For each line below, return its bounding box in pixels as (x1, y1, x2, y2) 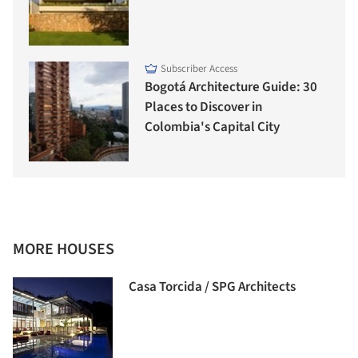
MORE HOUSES (13, 237, 114, 261)
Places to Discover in (145, 97, 263, 117)
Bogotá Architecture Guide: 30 (145, 77, 317, 97)
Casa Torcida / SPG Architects (129, 276, 296, 296)
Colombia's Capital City (145, 117, 280, 137)
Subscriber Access (161, 61, 237, 76)
